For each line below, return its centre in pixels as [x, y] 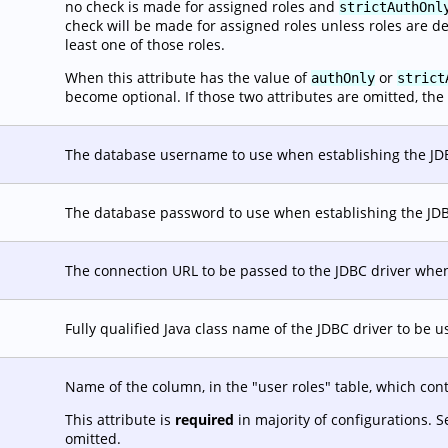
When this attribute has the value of [188, 77]
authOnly [343, 77]
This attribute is [120, 419]
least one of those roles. [145, 44]
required [204, 419]
